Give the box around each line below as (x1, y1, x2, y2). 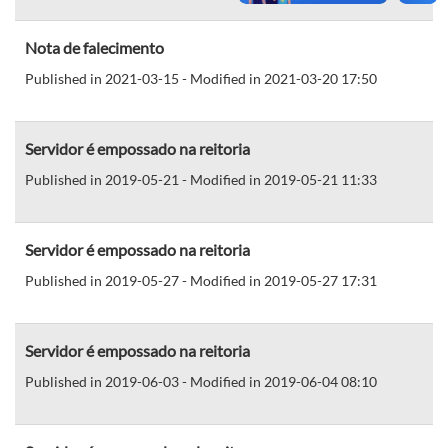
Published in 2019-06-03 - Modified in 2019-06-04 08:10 (25, 372, 377, 390)
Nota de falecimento (25, 37, 164, 57)
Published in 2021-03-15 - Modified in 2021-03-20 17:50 (25, 69, 377, 87)
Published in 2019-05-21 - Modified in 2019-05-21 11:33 (25, 170, 377, 188)
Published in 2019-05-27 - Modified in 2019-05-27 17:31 (25, 271, 377, 289)
